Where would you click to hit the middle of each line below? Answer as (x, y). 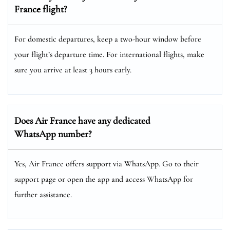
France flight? (41, 9)
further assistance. (43, 194)
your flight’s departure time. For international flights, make (109, 54)
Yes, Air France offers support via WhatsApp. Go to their (107, 164)
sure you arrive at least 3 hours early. (73, 70)
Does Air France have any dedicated (82, 120)
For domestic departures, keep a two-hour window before (108, 39)
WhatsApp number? (53, 133)
